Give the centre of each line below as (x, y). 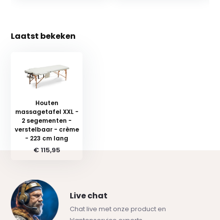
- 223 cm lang (47, 138)
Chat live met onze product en (118, 209)
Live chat (89, 195)
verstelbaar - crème (47, 129)
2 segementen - (47, 120)
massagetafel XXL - (47, 111)
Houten (47, 103)
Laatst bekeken (43, 36)
